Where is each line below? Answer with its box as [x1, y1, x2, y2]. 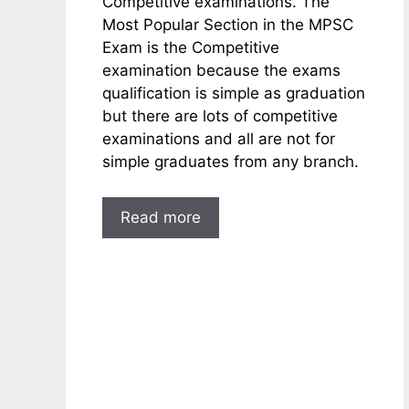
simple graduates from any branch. [102, 152, 359, 172]
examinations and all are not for [102, 130, 335, 149]
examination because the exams [102, 61, 341, 80]
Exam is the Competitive [102, 38, 279, 58]
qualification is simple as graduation [102, 84, 365, 103]
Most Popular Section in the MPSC [102, 16, 353, 35]
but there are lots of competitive [102, 107, 338, 126]
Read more [121, 207, 201, 226]
